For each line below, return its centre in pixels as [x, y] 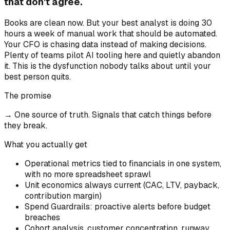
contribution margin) [63, 196]
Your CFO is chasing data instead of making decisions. [105, 45]
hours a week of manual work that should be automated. [111, 34]
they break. [26, 126]
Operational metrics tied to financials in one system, [123, 164]
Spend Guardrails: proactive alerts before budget [118, 207]
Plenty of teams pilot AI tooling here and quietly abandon [112, 55]
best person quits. [37, 77]
